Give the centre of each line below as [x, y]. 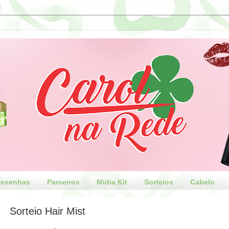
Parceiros [64, 182]
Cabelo [203, 182]
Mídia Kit [112, 182]
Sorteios [159, 182]
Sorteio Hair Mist [47, 211]
